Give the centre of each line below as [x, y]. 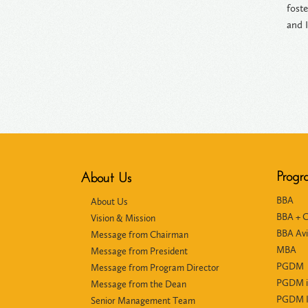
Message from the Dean [139, 284]
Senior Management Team [143, 301]
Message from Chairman [140, 235]
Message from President [139, 251]
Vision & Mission [123, 218]
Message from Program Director [155, 268]
